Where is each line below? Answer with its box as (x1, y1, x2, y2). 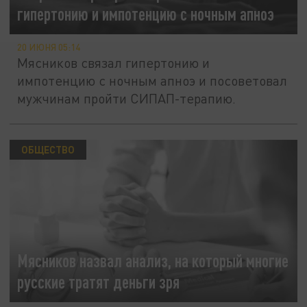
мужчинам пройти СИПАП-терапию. (17, 90, 236, 107)
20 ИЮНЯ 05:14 (17, 42, 81, 53)
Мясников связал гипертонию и (17, 55, 210, 71)
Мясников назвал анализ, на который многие (17, 251, 289, 271)
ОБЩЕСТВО (21, 143, 75, 156)
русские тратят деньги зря (17, 272, 180, 293)
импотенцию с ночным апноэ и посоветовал (17, 73, 288, 89)
